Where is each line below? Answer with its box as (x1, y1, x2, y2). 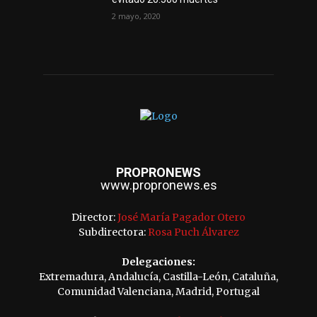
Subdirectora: (78, 226, 148, 239)
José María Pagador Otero (117, 211, 246, 224)
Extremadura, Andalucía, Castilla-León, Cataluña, (39, 270, 278, 284)
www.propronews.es (100, 178, 217, 193)
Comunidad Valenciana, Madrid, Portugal (57, 285, 260, 299)
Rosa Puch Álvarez (147, 226, 239, 239)
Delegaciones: (122, 255, 195, 269)
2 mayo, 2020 (112, 11, 161, 22)
